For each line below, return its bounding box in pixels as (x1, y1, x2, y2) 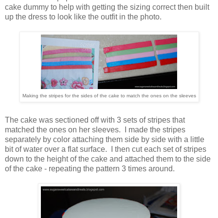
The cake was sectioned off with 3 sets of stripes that (5, 116, 185, 125)
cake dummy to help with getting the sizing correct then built (5, 2, 209, 11)
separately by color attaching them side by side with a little (5, 135, 204, 144)
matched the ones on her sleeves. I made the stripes (5, 126, 185, 134)
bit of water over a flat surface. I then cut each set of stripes (5, 145, 206, 154)
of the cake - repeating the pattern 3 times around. (5, 164, 175, 173)
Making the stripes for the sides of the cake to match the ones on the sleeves (22, 92, 196, 98)
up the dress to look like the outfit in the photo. (5, 12, 162, 21)
